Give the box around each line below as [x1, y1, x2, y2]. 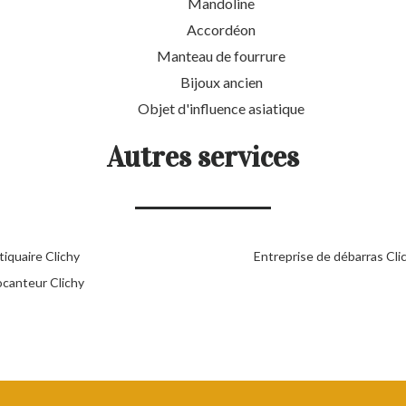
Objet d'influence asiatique [138, 99, 304, 117]
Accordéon [187, 20, 256, 38]
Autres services [107, 139, 299, 175]
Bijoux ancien [179, 72, 263, 91]
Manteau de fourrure [157, 46, 285, 64]
